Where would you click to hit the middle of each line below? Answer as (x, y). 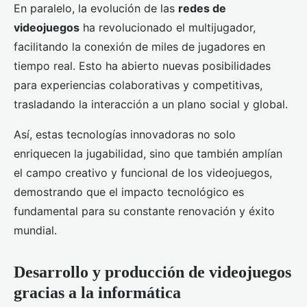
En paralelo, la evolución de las (96, 9)
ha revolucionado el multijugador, (168, 28)
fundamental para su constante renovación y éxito (144, 211)
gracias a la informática (97, 293)
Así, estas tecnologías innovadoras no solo (125, 135)
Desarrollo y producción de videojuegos (152, 272)
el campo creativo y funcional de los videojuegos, (143, 173)
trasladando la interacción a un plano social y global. (151, 105)
